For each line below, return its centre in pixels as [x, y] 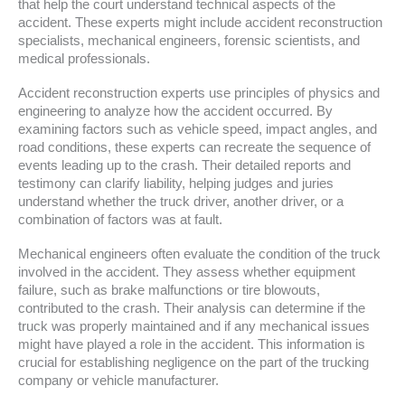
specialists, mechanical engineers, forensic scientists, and [189, 40]
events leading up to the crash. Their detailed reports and [184, 165]
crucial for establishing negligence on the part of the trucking [193, 362]
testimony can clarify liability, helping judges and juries [176, 183]
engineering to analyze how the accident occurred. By [175, 111]
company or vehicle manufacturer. [118, 380]
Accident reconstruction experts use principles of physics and [199, 93]
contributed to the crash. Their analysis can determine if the [192, 308]
